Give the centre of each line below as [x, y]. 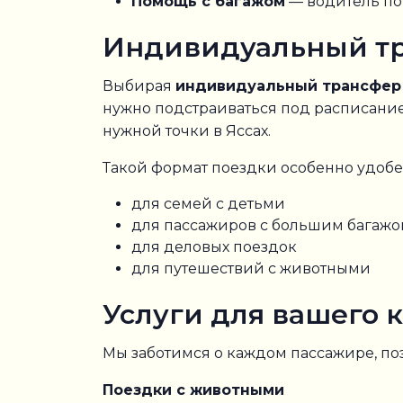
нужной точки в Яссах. [187, 131]
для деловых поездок [214, 247]
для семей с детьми [208, 204]
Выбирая [139, 86]
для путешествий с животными [251, 269]
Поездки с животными [193, 390]
